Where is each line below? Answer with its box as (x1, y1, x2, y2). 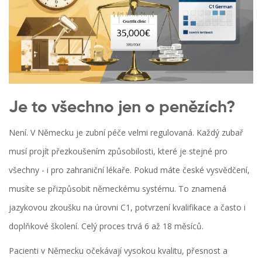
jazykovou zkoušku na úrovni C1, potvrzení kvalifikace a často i (9, 202, 246, 213)
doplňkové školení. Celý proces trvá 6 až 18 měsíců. (9, 220, 204, 232)
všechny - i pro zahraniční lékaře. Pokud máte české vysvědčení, (9, 164, 250, 176)
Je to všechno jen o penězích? (9, 99, 235, 116)
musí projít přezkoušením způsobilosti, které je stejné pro (9, 146, 227, 157)
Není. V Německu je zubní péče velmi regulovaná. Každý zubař (9, 127, 243, 139)
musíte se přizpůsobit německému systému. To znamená (9, 183, 226, 195)
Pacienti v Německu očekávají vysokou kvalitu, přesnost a (9, 245, 227, 257)
